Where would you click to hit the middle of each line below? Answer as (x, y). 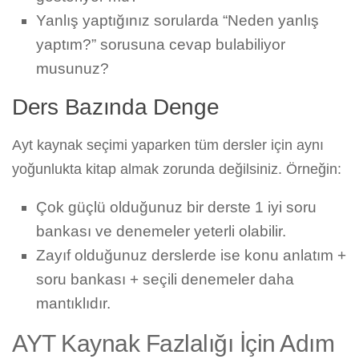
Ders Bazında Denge (116, 107)
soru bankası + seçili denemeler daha (165, 280)
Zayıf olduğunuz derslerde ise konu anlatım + (191, 256)
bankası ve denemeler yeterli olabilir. (161, 232)
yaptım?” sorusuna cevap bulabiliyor (161, 45)
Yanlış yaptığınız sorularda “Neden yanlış (177, 21)
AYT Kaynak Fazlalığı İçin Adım (173, 343)
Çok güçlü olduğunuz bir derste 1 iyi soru (176, 208)
